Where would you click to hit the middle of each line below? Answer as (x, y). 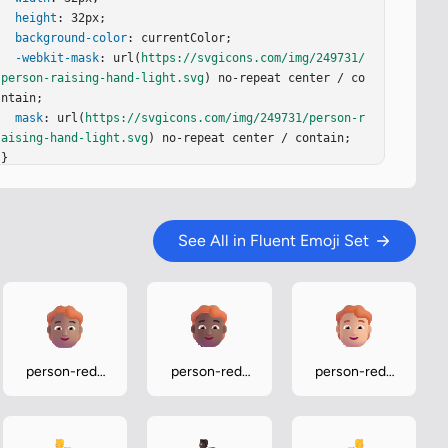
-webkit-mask (57, 58)
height (36, 18)
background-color (71, 38)
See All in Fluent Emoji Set (273, 240)
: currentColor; (180, 38)
